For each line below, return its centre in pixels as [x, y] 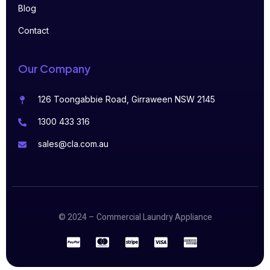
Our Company [54, 68]
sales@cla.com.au [73, 143]
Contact [33, 30]
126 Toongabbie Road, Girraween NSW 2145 [126, 99]
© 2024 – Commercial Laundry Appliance [135, 217]
